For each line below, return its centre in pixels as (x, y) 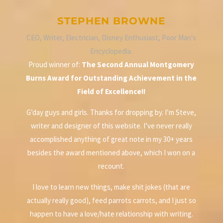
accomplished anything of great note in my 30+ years (111, 139)
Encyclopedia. (111, 51)
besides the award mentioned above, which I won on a (111, 153)
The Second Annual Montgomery (138, 65)
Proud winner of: (55, 65)
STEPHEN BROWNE (111, 21)
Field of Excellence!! (111, 92)
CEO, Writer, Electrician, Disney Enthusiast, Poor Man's (111, 38)
